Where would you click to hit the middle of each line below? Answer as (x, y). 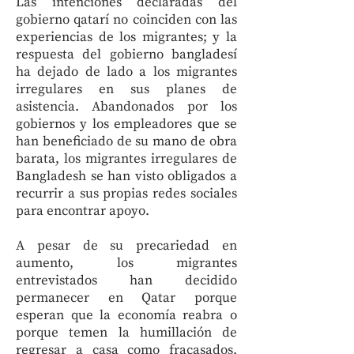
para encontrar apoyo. (83, 211)
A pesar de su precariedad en (126, 246)
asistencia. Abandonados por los (126, 107)
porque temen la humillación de (126, 333)
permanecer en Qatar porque (126, 298)
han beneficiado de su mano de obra (126, 141)
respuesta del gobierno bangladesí (126, 55)
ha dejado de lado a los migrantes (126, 72)
